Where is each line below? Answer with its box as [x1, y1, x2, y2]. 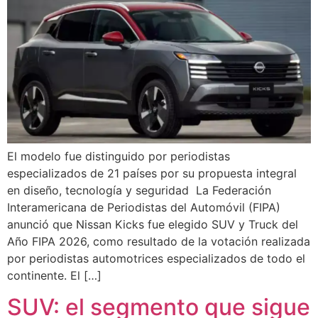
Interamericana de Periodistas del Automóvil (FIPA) [7, 200, 280, 214]
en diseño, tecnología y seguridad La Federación [7, 183, 271, 197]
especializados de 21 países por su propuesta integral [7, 166, 297, 180]
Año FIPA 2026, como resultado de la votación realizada [7, 234, 310, 248]
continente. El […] [7, 268, 102, 283]
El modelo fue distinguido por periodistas [7, 149, 230, 163]
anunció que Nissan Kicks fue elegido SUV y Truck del [7, 217, 298, 231]
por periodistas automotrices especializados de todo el [7, 251, 305, 265]
